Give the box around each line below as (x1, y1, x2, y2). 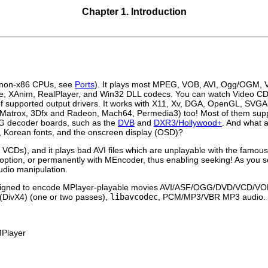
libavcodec (110, 191, 158, 202)
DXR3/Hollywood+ (154, 117, 222, 127)
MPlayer (63, 182, 94, 192)
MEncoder (105, 154, 143, 165)
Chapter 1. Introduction (81, 7, 187, 17)
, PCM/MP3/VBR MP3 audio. (158, 191, 266, 202)
